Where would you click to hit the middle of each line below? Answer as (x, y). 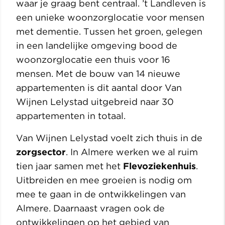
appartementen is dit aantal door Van (99, 87)
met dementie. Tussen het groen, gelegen (109, 31)
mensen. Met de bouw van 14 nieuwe (98, 73)
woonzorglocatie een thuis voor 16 (93, 59)
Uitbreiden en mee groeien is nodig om (104, 180)
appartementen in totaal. (71, 116)
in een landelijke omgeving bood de (97, 45)
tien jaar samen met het (70, 166)
